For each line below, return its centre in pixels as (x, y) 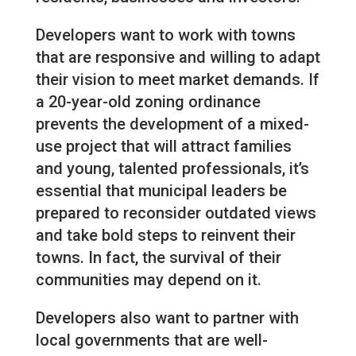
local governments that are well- (151, 341)
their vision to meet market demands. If (177, 80)
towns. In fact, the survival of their (158, 258)
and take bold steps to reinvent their (165, 236)
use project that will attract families (163, 147)
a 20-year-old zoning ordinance (148, 102)
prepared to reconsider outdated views (176, 213)
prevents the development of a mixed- (172, 124)
